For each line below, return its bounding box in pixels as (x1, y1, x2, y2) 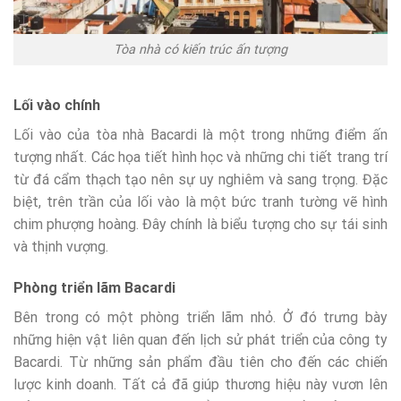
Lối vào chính (13, 96, 100, 114)
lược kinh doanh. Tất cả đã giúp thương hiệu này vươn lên (13, 375, 388, 393)
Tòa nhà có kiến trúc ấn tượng (114, 42, 287, 58)
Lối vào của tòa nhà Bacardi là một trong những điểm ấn (13, 125, 388, 143)
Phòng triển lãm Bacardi (13, 278, 175, 296)
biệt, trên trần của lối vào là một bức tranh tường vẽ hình (13, 192, 388, 210)
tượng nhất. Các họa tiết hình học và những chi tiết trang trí (13, 148, 388, 166)
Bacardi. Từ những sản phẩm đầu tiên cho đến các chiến (13, 353, 388, 371)
